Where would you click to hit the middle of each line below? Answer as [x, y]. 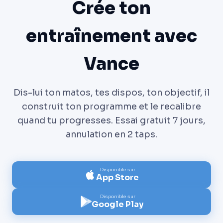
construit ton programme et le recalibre [111, 107]
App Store [117, 178]
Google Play [117, 205]
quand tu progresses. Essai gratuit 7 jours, [111, 121]
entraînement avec [111, 36]
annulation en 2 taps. [111, 135]
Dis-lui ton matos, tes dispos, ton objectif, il [111, 93]
